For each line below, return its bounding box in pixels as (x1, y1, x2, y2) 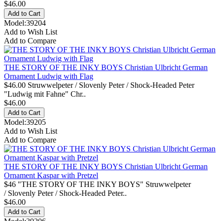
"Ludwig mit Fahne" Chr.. (4, 89, 86, 98)
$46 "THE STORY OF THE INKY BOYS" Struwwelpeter (4, 180, 191, 188)
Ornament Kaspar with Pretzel (4, 171, 98, 180)
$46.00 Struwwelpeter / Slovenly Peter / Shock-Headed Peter (4, 80, 194, 89)
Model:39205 (4, 117, 46, 126)
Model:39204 (4, 18, 46, 27)
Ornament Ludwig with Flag (4, 72, 93, 80)
